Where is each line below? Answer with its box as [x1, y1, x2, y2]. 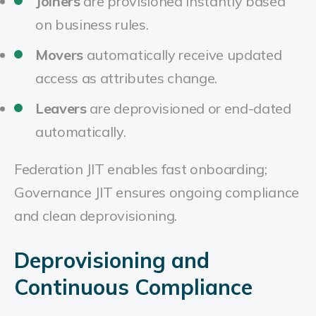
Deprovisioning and [14, 247, 209, 274]
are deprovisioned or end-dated [86, 99, 291, 117]
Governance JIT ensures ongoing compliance [14, 183, 299, 201]
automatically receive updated [83, 46, 282, 63]
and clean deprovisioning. [14, 207, 177, 224]
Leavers [35, 99, 87, 117]
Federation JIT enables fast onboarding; [14, 160, 267, 178]
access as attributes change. [35, 69, 218, 87]
